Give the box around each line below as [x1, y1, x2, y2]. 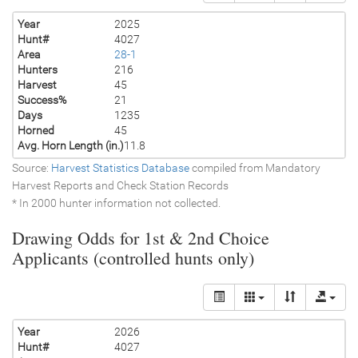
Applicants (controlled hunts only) [12, 245, 254, 269]
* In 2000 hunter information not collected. [12, 196, 221, 209]
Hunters [18, 62, 58, 76]
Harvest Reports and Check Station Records [12, 178, 229, 192]
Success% [18, 93, 66, 106]
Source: [12, 161, 51, 174]
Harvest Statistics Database [51, 161, 189, 174]
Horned [18, 123, 54, 137]
